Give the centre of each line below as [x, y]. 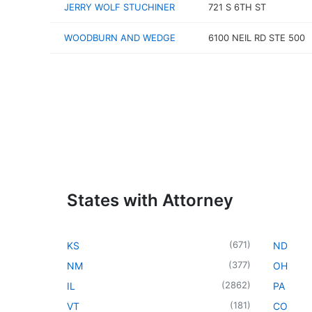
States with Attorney [150, 200]
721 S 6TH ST [237, 7]
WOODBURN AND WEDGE [120, 38]
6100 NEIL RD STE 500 [256, 38]
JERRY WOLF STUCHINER [119, 7]
